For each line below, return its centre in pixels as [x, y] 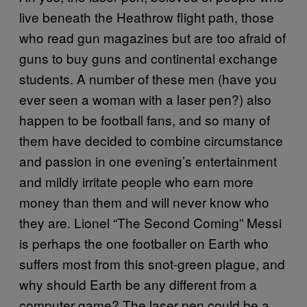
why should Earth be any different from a [138, 284]
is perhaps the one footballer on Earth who [144, 243]
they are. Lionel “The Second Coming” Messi [150, 222]
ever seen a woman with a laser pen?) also [145, 99]
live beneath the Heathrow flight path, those [147, 16]
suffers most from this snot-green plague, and [152, 263]
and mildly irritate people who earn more [136, 181]
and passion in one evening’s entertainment [148, 160]
